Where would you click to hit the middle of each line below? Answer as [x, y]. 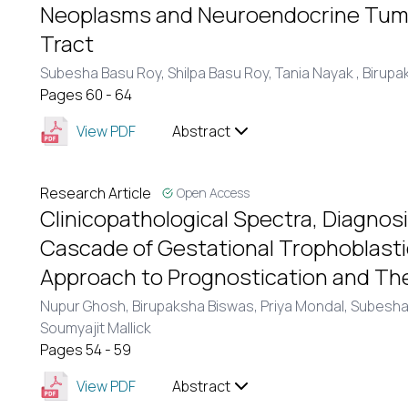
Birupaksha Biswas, [196, 306]
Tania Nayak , [319, 73]
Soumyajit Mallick [96, 328]
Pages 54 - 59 [86, 350]
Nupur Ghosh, [86, 306]
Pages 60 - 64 [86, 95]
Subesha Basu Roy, [104, 73]
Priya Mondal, [306, 306]
